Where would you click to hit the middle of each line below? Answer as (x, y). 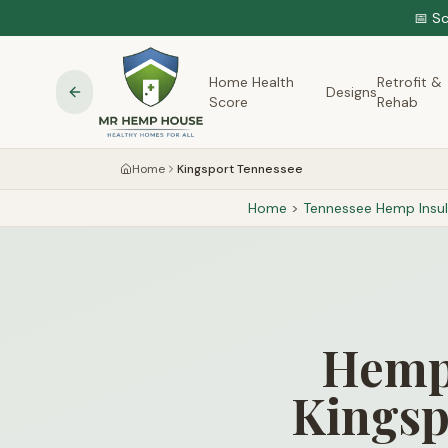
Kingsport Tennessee (240, 169)
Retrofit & (410, 82)
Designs (352, 92)
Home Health (252, 82)
